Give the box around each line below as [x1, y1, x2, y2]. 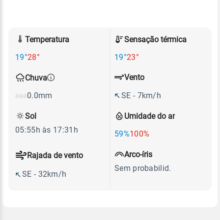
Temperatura [25, 34, 69, 44]
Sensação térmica [124, 34, 187, 44]
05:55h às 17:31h [15, 125, 78, 135]
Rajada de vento [27, 150, 83, 160]
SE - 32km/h [22, 169, 67, 179]
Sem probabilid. [114, 164, 171, 173]
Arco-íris [124, 149, 152, 159]
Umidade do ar [124, 111, 175, 121]
